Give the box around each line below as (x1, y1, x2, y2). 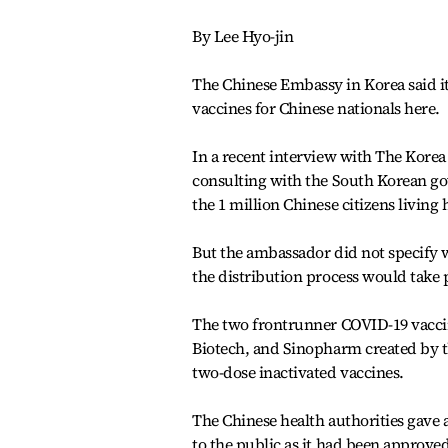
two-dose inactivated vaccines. (192, 361, 404, 383)
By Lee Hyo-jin (192, 25, 294, 47)
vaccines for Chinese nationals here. (192, 97, 440, 119)
